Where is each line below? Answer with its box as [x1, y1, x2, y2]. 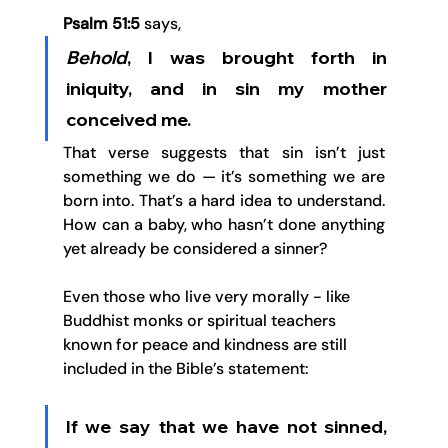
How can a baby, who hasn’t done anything [62, 214, 386, 236]
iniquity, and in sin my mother [65, 77, 388, 101]
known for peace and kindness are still [62, 334, 351, 356]
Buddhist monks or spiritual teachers [62, 310, 340, 332]
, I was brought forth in [126, 46, 388, 70]
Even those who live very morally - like [62, 286, 354, 308]
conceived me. [65, 108, 191, 132]
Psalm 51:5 [62, 13, 140, 35]
